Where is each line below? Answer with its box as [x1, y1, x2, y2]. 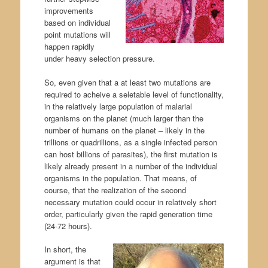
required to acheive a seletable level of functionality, [44, 88, 224, 100]
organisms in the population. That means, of [44, 172, 197, 184]
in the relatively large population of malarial [44, 100, 192, 112]
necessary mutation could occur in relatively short [44, 196, 217, 208]
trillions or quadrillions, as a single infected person [44, 136, 217, 148]
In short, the [44, 243, 86, 255]
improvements [44, 5, 93, 17]
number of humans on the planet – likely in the [44, 124, 205, 136]
